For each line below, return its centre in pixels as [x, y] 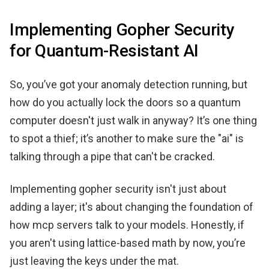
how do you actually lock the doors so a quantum [125, 102]
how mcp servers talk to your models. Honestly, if [127, 225]
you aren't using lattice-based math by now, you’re [128, 243]
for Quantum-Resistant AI [104, 50]
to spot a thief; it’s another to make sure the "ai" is [127, 138]
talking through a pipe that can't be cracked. [112, 156]
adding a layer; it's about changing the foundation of [131, 207]
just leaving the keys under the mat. [94, 261]
